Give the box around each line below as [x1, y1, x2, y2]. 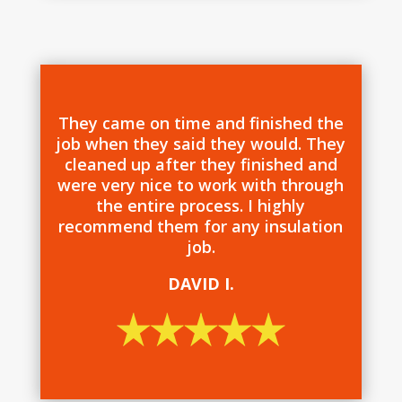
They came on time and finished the [57, 112, 344, 135]
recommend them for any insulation [58, 215, 344, 238]
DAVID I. [167, 273, 234, 295]
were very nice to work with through [57, 174, 345, 197]
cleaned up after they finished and [64, 153, 337, 176]
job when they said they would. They [56, 133, 346, 155]
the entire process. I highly [96, 195, 306, 217]
